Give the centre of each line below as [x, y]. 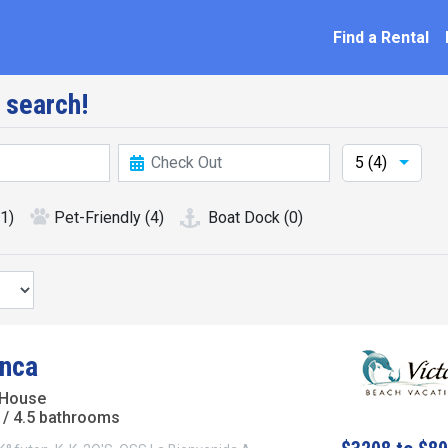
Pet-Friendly [97, 217]
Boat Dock [244, 217]
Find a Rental [381, 37]
